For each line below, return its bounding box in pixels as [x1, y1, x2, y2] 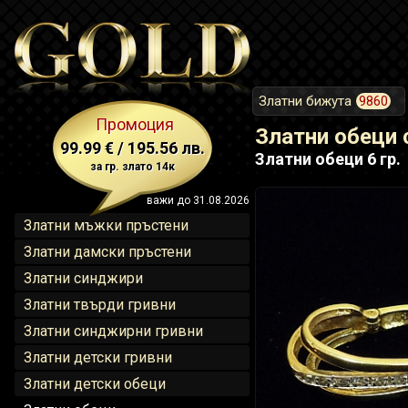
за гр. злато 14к [89, 160, 175, 173]
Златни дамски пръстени [24, 243, 191, 260]
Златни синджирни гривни [24, 322, 203, 340]
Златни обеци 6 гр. [255, 149, 401, 168]
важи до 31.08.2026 [147, 194, 250, 207]
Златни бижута [259, 93, 352, 109]
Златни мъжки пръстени [24, 217, 189, 234]
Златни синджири [24, 270, 143, 287]
